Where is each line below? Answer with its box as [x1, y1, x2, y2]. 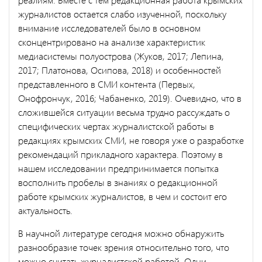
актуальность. [18, 204, 73, 216]
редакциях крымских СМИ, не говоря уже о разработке [18, 133, 244, 146]
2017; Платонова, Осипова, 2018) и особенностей [18, 63, 221, 76]
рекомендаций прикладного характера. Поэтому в [18, 147, 223, 160]
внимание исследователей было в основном [18, 21, 201, 34]
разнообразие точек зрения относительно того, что [18, 240, 229, 253]
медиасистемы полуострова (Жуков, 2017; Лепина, [18, 49, 224, 62]
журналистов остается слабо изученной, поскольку [18, 7, 226, 20]
